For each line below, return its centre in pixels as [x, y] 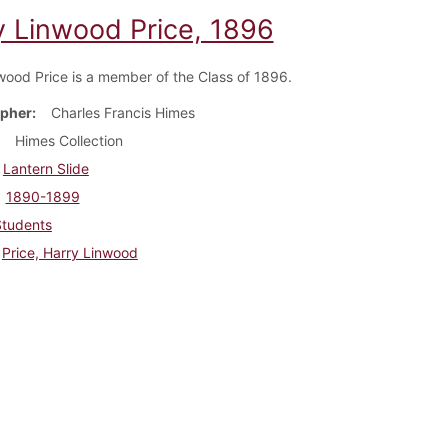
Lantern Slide [45, 168]
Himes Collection [68, 140]
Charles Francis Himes [122, 112]
